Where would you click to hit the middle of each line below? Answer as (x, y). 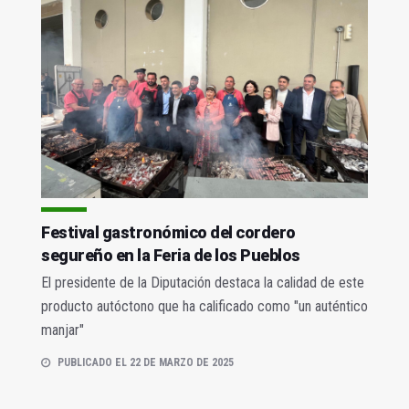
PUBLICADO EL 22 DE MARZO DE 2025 (146, 362)
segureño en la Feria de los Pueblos (171, 255)
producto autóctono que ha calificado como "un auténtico (204, 306)
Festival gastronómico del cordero (168, 232)
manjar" (63, 330)
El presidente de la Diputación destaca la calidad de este (203, 282)
